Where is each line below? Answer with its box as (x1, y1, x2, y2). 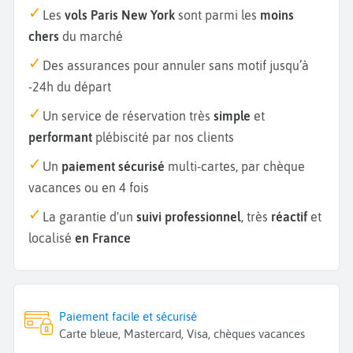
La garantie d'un (43, 209, 136, 224)
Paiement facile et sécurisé (59, 309, 198, 323)
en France (75, 230, 131, 245)
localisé (28, 230, 75, 245)
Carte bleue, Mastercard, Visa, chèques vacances (59, 326, 306, 340)
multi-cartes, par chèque (165, 158, 305, 173)
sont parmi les (175, 7, 260, 22)
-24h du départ (28, 79, 111, 94)
